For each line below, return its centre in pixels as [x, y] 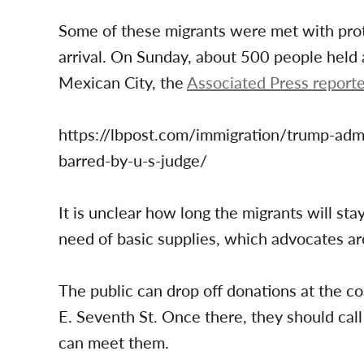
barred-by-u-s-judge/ [133, 160]
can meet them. [114, 342]
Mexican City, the [123, 82]
